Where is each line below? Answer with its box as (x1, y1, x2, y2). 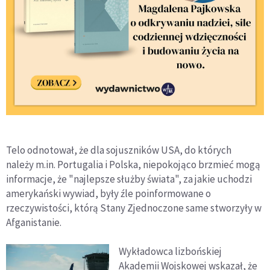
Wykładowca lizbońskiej (119, 244, 222, 258)
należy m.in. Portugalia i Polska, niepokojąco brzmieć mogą (6, 157, 260, 171)
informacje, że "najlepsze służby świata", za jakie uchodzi (6, 172, 252, 186)
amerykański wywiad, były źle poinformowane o (6, 186, 211, 200)
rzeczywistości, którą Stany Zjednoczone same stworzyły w (6, 201, 262, 215)
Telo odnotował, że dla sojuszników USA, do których (6, 143, 231, 157)
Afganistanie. (6, 215, 61, 229)
